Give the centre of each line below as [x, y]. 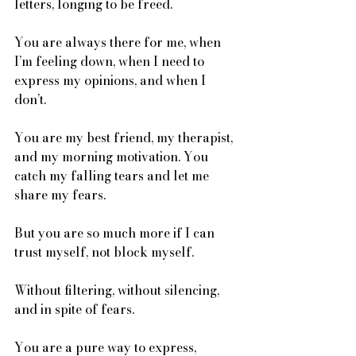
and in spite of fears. [74, 309]
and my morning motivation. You [113, 157]
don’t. [32, 99]
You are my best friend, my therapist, [125, 137]
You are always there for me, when [119, 42]
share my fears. [60, 195]
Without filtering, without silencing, [118, 290]
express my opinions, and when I [112, 80]
